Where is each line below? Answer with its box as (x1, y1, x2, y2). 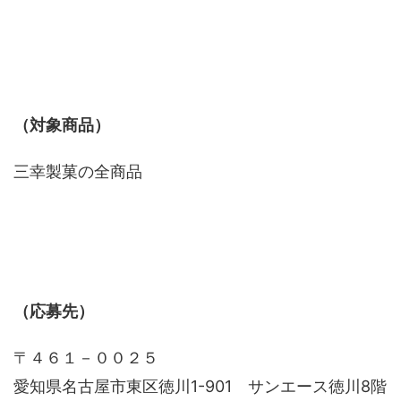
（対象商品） (13, 115, 110, 134)
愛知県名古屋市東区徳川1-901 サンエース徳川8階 (13, 377, 387, 396)
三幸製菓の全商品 (13, 162, 142, 181)
